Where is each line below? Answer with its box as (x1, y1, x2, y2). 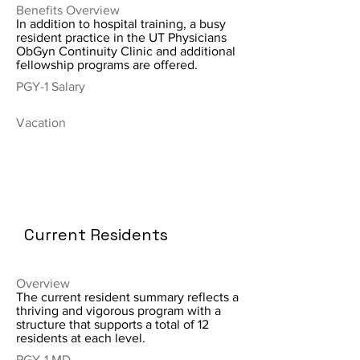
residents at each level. (16, 331, 145, 345)
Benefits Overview (16, 3, 120, 17)
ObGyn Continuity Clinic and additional (16, 44, 235, 58)
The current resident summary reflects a (16, 290, 239, 304)
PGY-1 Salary (16, 80, 85, 93)
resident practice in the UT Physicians (16, 31, 227, 44)
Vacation (16, 116, 66, 129)
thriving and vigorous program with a (16, 304, 221, 317)
